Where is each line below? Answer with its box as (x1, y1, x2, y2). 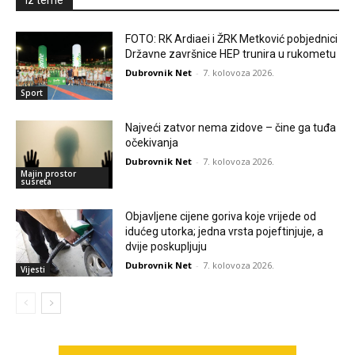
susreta (21, 175, 52, 187)
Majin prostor (21, 167, 76, 179)
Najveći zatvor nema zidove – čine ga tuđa (125, 120, 337, 134)
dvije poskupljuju (125, 239, 208, 253)
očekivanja (125, 136, 179, 149)
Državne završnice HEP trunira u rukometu (125, 48, 337, 61)
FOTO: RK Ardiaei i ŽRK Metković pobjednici (125, 32, 338, 46)
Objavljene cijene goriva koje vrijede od (125, 209, 317, 223)
